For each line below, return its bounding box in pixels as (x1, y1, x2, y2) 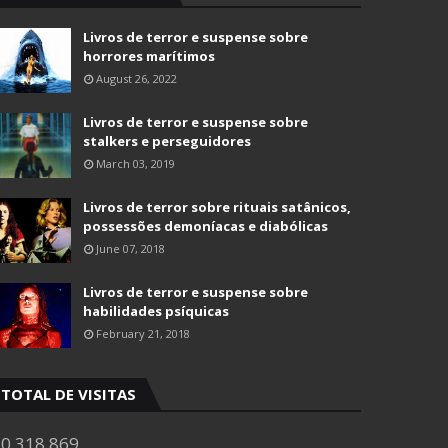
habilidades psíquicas (83, 302, 229, 320)
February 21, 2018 (96, 326, 190, 341)
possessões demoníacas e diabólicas (83, 217, 328, 235)
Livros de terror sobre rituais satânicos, (83, 198, 351, 216)
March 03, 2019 (96, 156, 175, 171)
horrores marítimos (83, 47, 215, 65)
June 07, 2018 (96, 241, 165, 256)
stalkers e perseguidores (83, 132, 251, 150)
